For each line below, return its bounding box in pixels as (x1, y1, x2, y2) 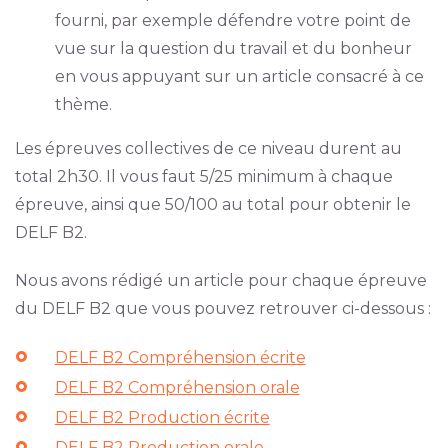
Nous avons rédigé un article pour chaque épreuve (14, 271, 427, 291)
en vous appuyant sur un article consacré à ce (54, 67, 424, 87)
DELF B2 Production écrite (54, 408, 270, 428)
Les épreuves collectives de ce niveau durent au (14, 139, 402, 159)
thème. (54, 95, 112, 115)
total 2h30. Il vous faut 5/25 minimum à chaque (14, 167, 393, 187)
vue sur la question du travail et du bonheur (54, 39, 412, 59)
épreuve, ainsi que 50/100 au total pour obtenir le (14, 195, 411, 215)
